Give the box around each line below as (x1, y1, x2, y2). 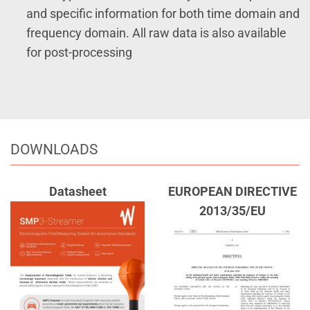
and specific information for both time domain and (26, 6, 300, 21)
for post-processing (26, 45, 132, 60)
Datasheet (48, 184, 107, 199)
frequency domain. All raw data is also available (26, 26, 286, 40)
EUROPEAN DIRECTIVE (168, 184, 297, 199)
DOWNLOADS (10, 140, 98, 158)
